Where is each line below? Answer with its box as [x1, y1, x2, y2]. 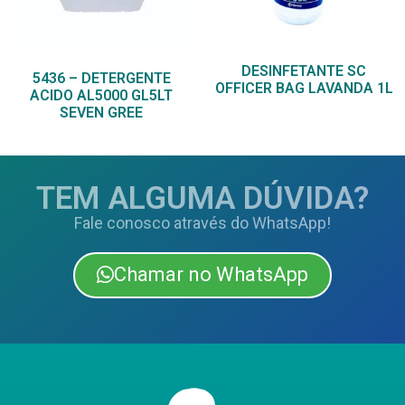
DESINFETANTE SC [241, 62, 366, 80]
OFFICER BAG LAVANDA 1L [214, 80, 393, 98]
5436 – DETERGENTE [32, 70, 171, 88]
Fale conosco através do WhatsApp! [74, 213, 331, 233]
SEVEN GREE [60, 104, 143, 122]
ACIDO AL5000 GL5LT [30, 87, 173, 105]
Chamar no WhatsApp [114, 263, 308, 287]
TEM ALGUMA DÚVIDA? [36, 180, 369, 218]
